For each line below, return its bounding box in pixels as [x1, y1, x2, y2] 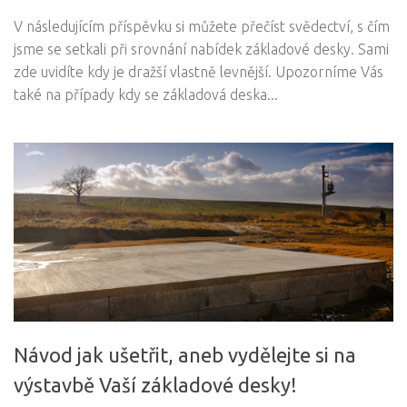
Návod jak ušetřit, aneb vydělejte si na [14, 343, 356, 367]
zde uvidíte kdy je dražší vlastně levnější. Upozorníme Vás [14, 64, 383, 81]
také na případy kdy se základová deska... [14, 86, 278, 104]
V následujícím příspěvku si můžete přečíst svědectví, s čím [14, 18, 390, 35]
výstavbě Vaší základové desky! [14, 373, 297, 397]
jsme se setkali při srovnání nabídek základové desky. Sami [14, 41, 389, 58]
